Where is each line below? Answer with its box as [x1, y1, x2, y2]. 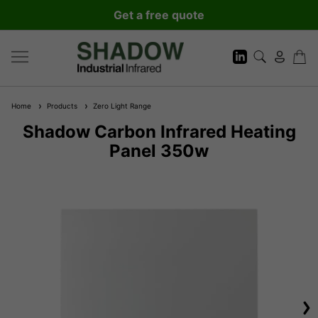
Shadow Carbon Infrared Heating [22, 121, 296, 142]
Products [43, 101, 77, 110]
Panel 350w [109, 140, 209, 161]
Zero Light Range [89, 101, 151, 110]
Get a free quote [114, 8, 204, 22]
